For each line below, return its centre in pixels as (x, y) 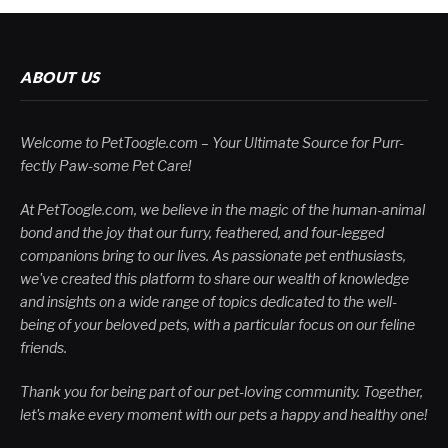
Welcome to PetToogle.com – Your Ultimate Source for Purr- (212, 142)
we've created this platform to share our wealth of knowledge (214, 278)
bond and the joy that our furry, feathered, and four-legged (202, 232)
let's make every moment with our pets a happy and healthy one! (223, 414)
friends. (43, 347)
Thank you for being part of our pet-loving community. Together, (221, 391)
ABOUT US (60, 76)
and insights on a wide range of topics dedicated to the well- (208, 301)
